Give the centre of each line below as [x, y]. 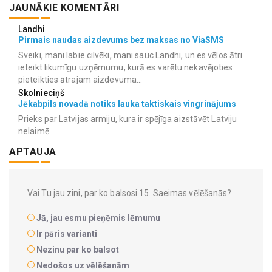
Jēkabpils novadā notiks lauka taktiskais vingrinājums [127, 104]
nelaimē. [35, 131]
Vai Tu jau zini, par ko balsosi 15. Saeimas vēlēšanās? [130, 193]
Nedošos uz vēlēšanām [83, 265]
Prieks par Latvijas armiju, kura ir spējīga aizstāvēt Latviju [128, 119]
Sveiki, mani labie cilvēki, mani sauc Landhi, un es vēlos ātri [131, 55]
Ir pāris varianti [67, 233]
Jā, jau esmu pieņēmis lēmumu [98, 218]
